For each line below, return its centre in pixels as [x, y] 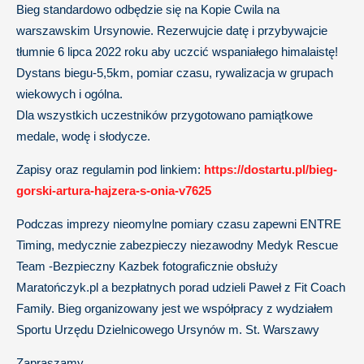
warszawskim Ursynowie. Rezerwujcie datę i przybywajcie [172, 30]
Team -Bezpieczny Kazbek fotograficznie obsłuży [147, 266]
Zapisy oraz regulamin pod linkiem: [110, 169]
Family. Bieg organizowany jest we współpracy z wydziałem [175, 308]
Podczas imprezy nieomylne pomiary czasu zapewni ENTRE [179, 224]
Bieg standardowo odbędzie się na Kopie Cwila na [148, 9]
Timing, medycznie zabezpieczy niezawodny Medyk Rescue [177, 245]
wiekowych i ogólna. [69, 94]
